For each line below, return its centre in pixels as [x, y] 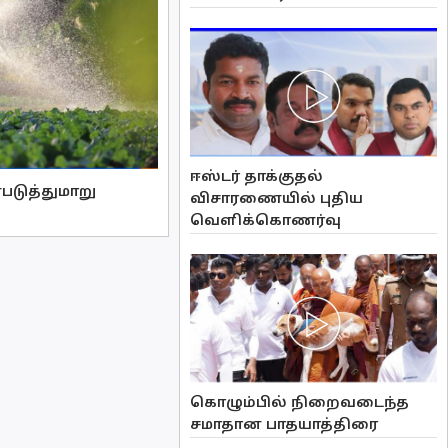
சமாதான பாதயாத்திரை [284, 426]
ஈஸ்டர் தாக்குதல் [257, 177]
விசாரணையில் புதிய [277, 199]
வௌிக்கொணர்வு [266, 221]
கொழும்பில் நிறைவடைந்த [300, 404]
